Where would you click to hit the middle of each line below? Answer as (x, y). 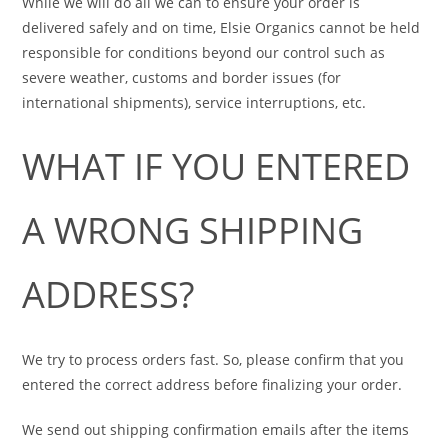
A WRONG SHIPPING (193, 230)
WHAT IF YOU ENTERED (216, 166)
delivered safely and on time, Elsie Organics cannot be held (221, 27)
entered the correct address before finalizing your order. (212, 384)
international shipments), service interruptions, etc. (194, 102)
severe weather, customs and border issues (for (182, 77)
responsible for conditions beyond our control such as (204, 52)
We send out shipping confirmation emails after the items (216, 429)
